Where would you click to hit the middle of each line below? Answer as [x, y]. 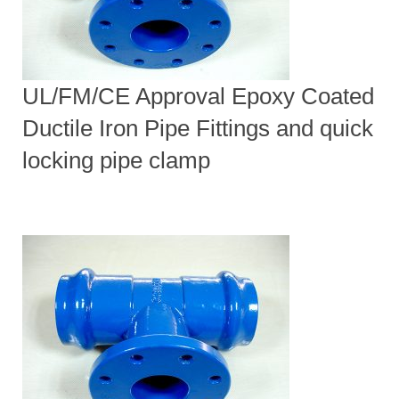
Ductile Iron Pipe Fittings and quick [198, 128]
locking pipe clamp [116, 160]
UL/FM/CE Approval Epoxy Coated [198, 96]
